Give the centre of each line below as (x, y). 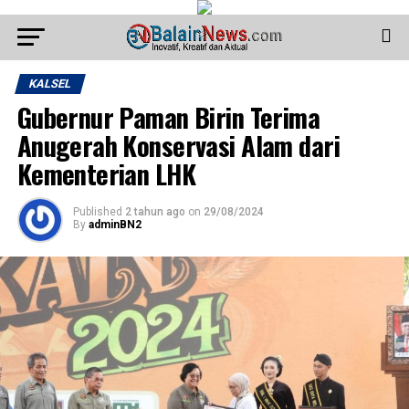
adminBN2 (115, 225)
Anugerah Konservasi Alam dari (178, 145)
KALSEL (50, 84)
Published (97, 212)
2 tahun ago (155, 212)
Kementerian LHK (106, 173)
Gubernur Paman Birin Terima (168, 117)
